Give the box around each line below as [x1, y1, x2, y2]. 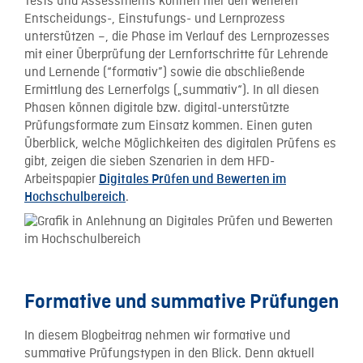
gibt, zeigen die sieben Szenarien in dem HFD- [24, 153, 275, 170]
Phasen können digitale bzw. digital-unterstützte [24, 100, 289, 117]
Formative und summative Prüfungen [24, 291, 339, 313]
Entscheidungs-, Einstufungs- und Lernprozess [24, 11, 285, 28]
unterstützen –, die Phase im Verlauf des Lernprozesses [24, 28, 330, 45]
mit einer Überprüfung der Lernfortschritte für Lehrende [24, 46, 328, 63]
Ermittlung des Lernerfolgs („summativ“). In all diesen [24, 82, 319, 99]
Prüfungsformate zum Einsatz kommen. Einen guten [24, 117, 313, 135]
